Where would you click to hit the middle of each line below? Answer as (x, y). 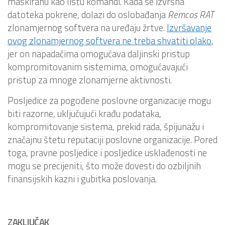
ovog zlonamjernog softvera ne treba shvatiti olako (109, 40)
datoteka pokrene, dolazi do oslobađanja (88, 14)
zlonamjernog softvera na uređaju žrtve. (87, 27)
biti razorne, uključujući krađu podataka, (84, 113)
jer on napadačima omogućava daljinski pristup (99, 53)
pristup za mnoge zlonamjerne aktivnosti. (90, 80)
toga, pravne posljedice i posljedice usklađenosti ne (107, 152)
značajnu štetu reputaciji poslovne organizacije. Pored (113, 139)
